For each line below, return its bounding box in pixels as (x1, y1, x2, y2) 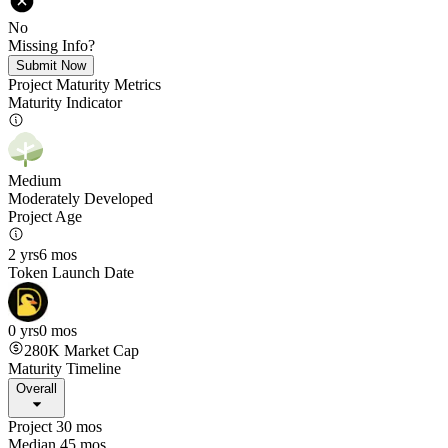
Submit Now (16, 58, 86, 73)
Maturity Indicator (8, 94, 122, 111)
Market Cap (60, 342, 139, 359)
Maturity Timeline (8, 360, 121, 377)
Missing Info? (8, 37, 95, 54)
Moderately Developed (8, 190, 153, 207)
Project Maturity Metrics (8, 76, 161, 93)
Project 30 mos (8, 418, 102, 435)
